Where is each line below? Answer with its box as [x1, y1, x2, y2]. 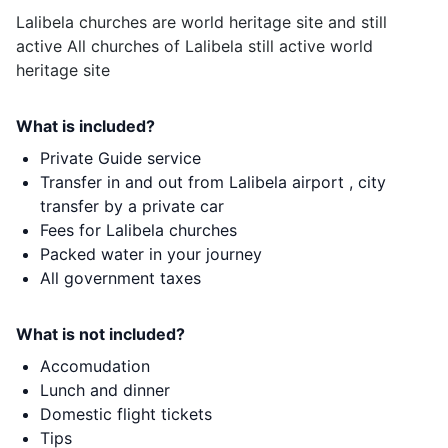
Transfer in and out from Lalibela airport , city [40, 171, 386, 192]
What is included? [16, 115, 155, 136]
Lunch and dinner [40, 379, 170, 400]
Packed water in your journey [40, 243, 262, 264]
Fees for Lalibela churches [40, 219, 237, 240]
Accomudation [40, 355, 150, 376]
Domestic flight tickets [40, 403, 212, 424]
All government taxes [40, 267, 201, 288]
